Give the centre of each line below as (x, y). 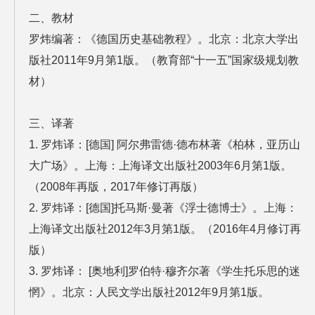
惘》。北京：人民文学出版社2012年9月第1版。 (149, 292)
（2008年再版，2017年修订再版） (116, 187)
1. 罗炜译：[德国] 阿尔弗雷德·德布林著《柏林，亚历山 (165, 145)
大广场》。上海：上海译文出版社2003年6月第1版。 (160, 166)
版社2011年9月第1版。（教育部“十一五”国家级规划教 (164, 60)
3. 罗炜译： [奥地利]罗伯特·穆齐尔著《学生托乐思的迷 (165, 271)
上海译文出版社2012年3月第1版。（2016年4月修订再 (165, 229)
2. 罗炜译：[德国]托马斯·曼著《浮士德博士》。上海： (163, 208)
